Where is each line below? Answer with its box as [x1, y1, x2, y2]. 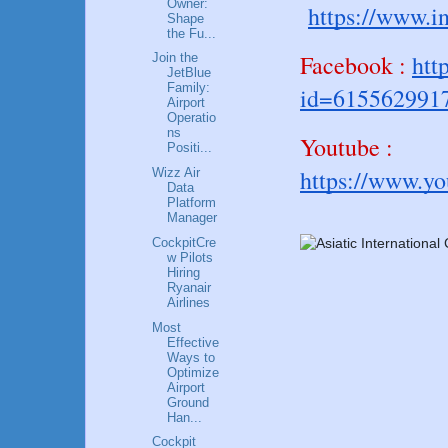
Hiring [167, 264, 201, 280]
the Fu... [167, 25, 217, 41]
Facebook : [300, 48, 412, 81]
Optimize [167, 364, 220, 380]
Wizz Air [152, 165, 201, 181]
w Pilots [167, 249, 214, 265]
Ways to [167, 349, 216, 365]
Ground [167, 394, 210, 410]
